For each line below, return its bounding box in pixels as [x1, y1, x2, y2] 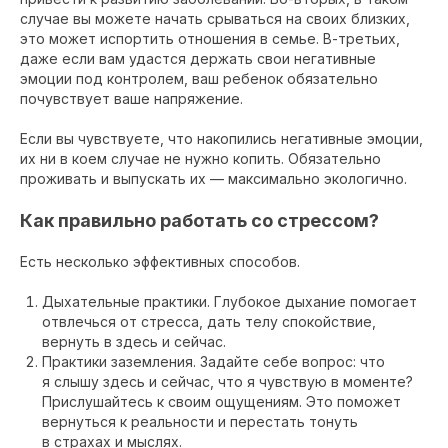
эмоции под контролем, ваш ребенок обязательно [20, 70, 378, 87]
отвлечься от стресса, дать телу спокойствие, [42, 313, 376, 330]
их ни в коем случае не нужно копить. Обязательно [20, 150, 381, 167]
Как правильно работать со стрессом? [20, 210, 379, 231]
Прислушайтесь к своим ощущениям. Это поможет [42, 393, 401, 410]
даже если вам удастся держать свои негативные [20, 50, 376, 67]
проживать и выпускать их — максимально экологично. [20, 170, 407, 187]
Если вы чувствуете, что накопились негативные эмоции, [20, 130, 423, 147]
